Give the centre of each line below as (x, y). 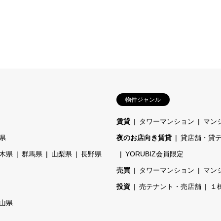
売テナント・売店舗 (170, 186)
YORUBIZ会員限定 (154, 154)
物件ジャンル (143, 100)
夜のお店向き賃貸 (144, 138)
